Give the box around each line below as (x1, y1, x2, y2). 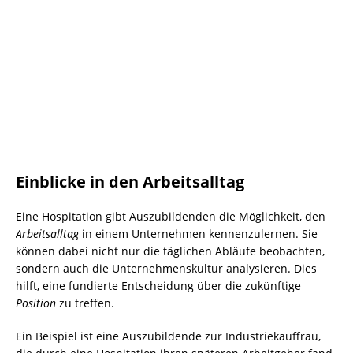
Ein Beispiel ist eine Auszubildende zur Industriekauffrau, (16, 328, 321, 344)
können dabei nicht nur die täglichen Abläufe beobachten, (16, 243, 325, 258)
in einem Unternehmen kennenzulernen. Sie (79, 225, 318, 241)
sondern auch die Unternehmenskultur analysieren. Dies (16, 260, 317, 276)
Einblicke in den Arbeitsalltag (16, 170, 244, 192)
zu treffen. (56, 295, 114, 310)
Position (16, 295, 56, 310)
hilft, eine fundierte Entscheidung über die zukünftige (16, 277, 301, 293)
